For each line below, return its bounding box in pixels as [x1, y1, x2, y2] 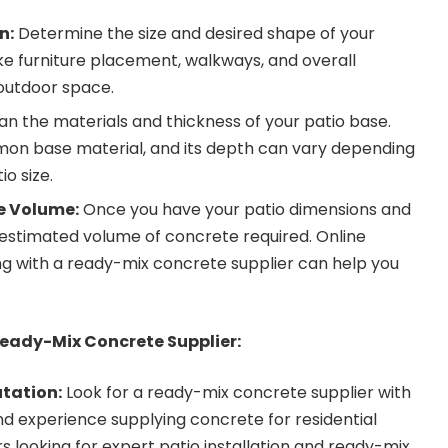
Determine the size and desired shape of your [14, 21, 375, 45]
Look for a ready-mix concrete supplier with [62, 380, 411, 404]
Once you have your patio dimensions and [79, 197, 411, 221]
